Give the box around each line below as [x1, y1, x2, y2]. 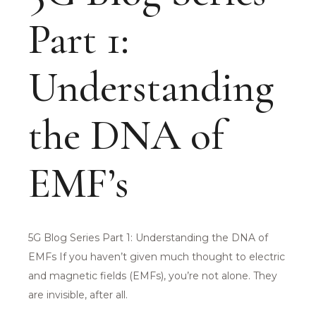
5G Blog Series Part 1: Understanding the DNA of [28, 231, 269, 244]
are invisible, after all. [28, 288, 128, 301]
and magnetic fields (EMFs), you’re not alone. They [28, 269, 278, 282]
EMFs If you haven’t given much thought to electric [28, 250, 286, 263]
